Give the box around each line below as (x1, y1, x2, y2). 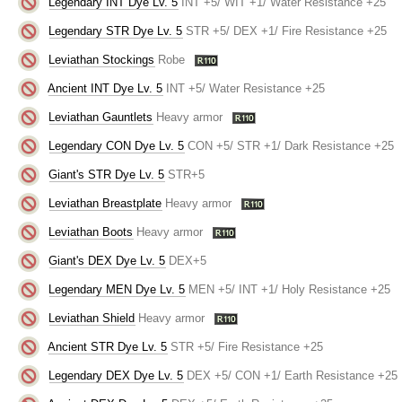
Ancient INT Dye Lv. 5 (48, 81, 163, 95)
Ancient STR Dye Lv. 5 (48, 339, 168, 354)
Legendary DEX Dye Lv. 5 (48, 368, 184, 382)
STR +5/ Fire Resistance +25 (170, 339, 324, 354)
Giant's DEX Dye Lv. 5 (48, 253, 166, 267)
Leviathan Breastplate (48, 196, 162, 210)
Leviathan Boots (48, 224, 134, 239)
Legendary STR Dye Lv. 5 (48, 23, 183, 38)
